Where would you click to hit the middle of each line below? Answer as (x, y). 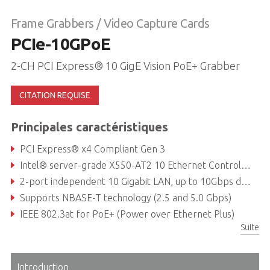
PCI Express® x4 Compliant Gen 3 (92, 149)
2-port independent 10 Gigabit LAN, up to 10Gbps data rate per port (130, 181)
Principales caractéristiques (89, 127)
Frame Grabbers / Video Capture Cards (110, 23)
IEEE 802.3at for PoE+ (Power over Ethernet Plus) (127, 214)
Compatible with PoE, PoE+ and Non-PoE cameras (127, 230)
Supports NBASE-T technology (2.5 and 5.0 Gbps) (125, 197)
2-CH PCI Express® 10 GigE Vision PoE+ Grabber (125, 65)
